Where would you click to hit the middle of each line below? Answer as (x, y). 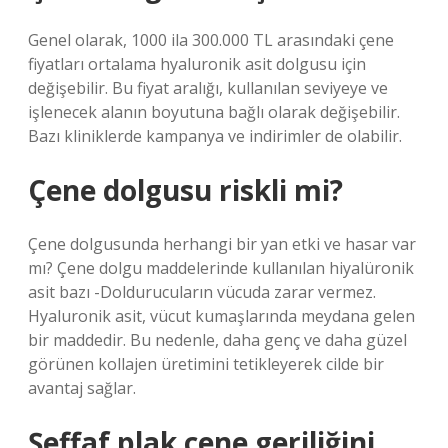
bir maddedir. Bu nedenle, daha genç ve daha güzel (217, 340)
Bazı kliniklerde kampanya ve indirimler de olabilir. (215, 136)
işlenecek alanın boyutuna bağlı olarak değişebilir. (214, 112)
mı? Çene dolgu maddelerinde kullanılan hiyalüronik (221, 268)
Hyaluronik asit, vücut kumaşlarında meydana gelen (221, 316)
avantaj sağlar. (82, 388)
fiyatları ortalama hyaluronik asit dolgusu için (197, 64)
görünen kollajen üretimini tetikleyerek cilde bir (206, 364)
